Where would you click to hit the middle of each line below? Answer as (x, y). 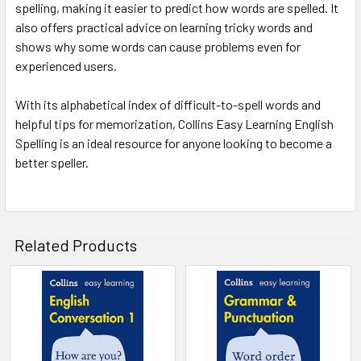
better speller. (52, 162)
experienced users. (66, 65)
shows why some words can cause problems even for (158, 46)
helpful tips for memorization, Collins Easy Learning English (174, 123)
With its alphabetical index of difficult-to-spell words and (168, 104)
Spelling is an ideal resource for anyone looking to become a (174, 143)
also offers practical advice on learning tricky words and (164, 27)
